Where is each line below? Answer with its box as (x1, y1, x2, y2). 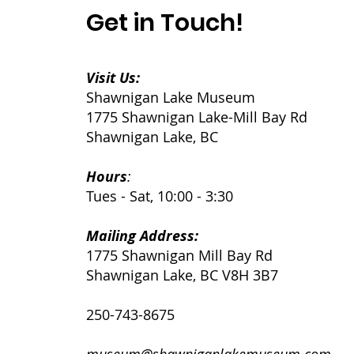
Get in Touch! (86, 6, 244, 40)
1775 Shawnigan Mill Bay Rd (86, 246, 273, 265)
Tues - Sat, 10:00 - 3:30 (86, 186, 234, 206)
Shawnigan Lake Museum (86, 88, 256, 107)
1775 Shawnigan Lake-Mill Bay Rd (86, 107, 308, 127)
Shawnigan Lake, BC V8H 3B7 (86, 265, 279, 285)
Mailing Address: (86, 226, 199, 247)
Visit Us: (86, 68, 141, 88)
